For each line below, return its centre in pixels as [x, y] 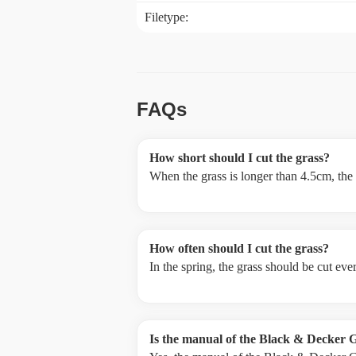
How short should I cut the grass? [240, 158]
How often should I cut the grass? [239, 248]
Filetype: [166, 17]
